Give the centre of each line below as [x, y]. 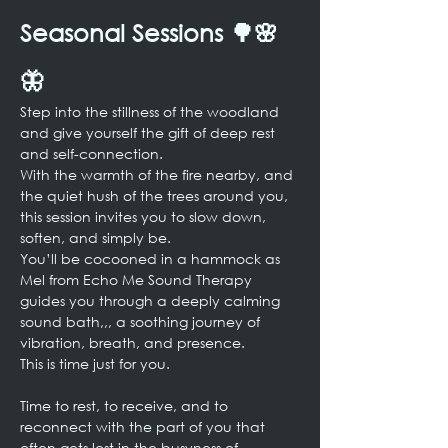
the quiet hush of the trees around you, [156, 195]
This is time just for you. [95, 363]
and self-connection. [91, 153]
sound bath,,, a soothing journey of [142, 321]
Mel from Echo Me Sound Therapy [138, 279]
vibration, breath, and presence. [132, 342]
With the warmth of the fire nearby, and [158, 174]
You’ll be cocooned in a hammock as [152, 258]
